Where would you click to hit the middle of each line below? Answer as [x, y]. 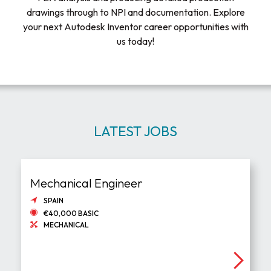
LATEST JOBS [135, 131]
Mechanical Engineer [87, 183]
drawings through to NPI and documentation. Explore [135, 12]
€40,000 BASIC [71, 214]
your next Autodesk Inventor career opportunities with [135, 26]
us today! [135, 41]
